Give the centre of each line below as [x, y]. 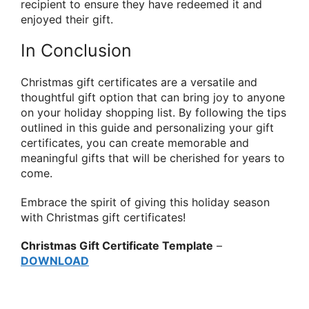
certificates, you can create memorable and [135, 143]
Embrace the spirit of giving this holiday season [145, 202]
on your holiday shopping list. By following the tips [153, 113]
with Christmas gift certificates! [103, 217]
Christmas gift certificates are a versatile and [139, 82]
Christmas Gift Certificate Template [117, 245]
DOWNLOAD [55, 260]
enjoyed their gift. [67, 20]
